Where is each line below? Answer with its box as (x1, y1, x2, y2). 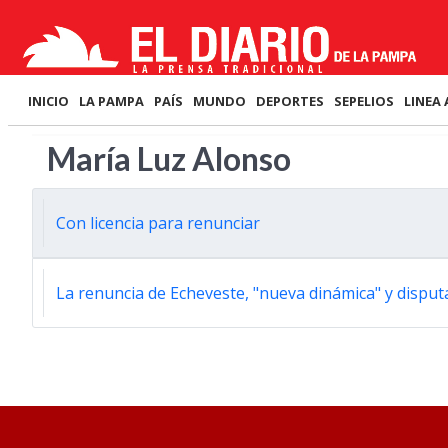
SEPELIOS (334, 92, 394, 110)
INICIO (28, 92, 69, 110)
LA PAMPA (79, 92, 144, 110)
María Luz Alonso (47, 139, 291, 178)
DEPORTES (256, 92, 324, 110)
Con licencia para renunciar (56, 212, 260, 234)
